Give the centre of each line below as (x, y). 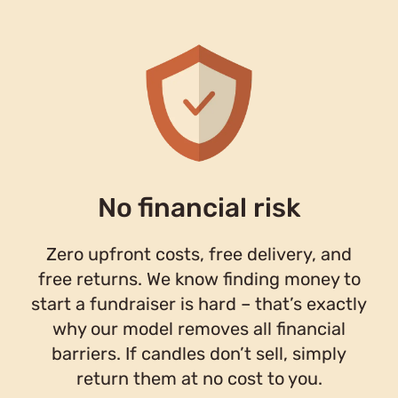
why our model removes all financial (199, 328)
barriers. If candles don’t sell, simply (199, 353)
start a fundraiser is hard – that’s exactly (199, 303)
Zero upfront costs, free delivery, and (199, 254)
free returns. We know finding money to (199, 279)
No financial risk (199, 207)
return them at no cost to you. (199, 378)
